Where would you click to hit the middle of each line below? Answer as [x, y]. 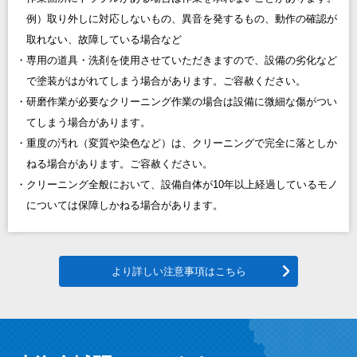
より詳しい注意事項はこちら [178, 272]
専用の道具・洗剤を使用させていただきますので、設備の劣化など [182, 61]
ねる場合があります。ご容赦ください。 [120, 164]
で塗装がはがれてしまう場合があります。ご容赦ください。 [166, 81]
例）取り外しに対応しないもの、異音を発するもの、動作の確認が [182, 19]
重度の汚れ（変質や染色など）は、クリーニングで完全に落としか [182, 143]
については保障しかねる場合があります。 [125, 206]
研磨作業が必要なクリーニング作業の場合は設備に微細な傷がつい [182, 102]
